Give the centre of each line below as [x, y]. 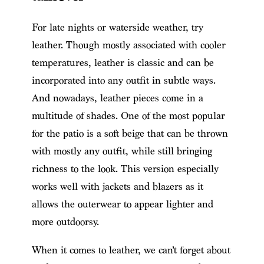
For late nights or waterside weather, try [117, 28]
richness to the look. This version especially [125, 169]
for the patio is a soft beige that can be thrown [130, 134]
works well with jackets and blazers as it [117, 187]
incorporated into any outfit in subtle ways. [123, 81]
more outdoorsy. [65, 222]
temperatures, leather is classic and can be [123, 63]
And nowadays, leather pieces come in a [117, 98]
